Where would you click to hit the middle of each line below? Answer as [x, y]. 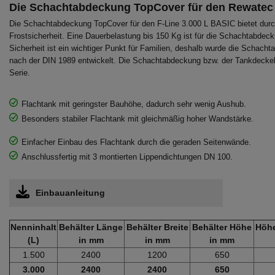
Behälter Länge [91, 227]
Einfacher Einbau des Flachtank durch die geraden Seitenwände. [136, 142]
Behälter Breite [157, 227]
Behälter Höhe [222, 227]
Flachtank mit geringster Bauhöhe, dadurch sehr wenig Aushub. [134, 104]
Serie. [20, 73]
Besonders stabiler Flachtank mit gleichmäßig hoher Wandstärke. [137, 119]
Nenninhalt [33, 227]
